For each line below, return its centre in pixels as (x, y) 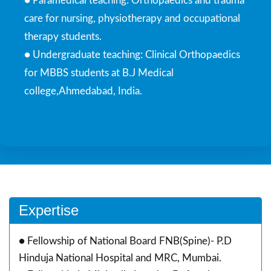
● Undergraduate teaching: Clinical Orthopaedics (132, 54)
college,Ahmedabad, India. (83, 91)
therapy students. (63, 36)
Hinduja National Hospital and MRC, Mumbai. (120, 258)
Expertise (49, 210)
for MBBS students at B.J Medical (99, 73)
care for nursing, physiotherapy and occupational (132, 18)
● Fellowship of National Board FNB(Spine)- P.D (125, 241)
